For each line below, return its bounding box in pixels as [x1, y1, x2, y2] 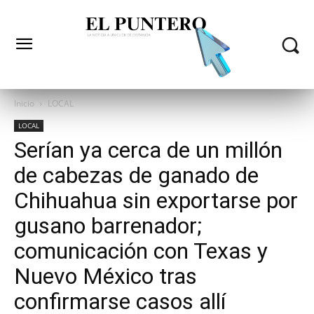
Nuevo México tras [14, 263, 197, 290]
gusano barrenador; [14, 212, 202, 240]
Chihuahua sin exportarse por [14, 187, 298, 214]
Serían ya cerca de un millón [14, 137, 282, 164]
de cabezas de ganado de [14, 162, 259, 189]
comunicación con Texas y [14, 238, 268, 265]
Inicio [14, 97, 34, 110]
